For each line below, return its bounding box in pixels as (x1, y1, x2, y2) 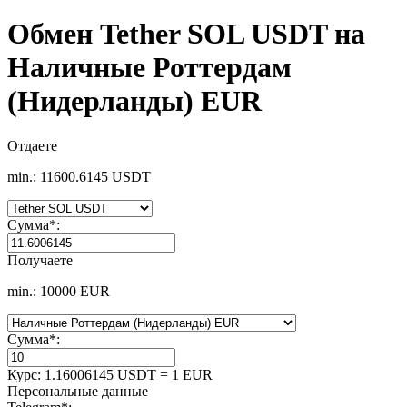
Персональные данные (7, 382, 148, 399)
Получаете (7, 252, 73, 268)
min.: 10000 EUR (7, 283, 110, 299)
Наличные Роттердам (7, 51, 292, 84)
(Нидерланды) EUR (7, 84, 262, 118)
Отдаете (7, 137, 57, 154)
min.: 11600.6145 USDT (7, 168, 151, 184)
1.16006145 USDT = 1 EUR (45, 366, 213, 382)
